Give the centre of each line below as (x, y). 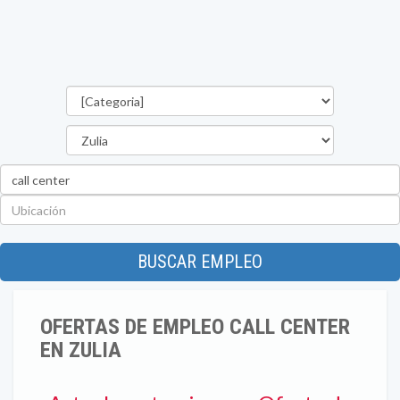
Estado (221, 133)
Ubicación (228, 202)
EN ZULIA (81, 350)
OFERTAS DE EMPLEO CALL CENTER (195, 327)
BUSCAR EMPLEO (200, 262)
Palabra (222, 172)
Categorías (233, 93)
